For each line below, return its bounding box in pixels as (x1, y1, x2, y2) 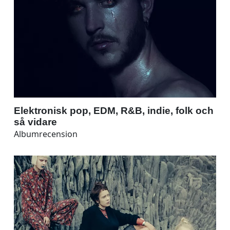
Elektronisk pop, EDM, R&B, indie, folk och (14, 105, 214, 116)
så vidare (14, 116, 57, 127)
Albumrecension (14, 128, 78, 140)
